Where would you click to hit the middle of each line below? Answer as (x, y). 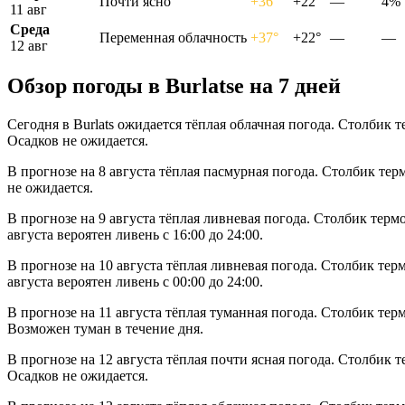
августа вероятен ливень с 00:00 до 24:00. (135, 282)
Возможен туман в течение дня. (105, 329)
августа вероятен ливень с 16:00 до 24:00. (135, 235)
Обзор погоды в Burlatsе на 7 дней (174, 86)
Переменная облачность (173, 37)
